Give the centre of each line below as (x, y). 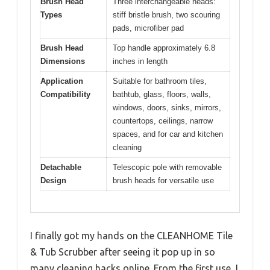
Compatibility (65, 95)
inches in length (140, 61)
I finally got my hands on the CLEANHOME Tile (131, 235)
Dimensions (63, 61)
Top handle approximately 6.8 (164, 48)
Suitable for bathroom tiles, (160, 81)
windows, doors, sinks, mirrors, (167, 108)
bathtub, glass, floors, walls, (162, 95)
